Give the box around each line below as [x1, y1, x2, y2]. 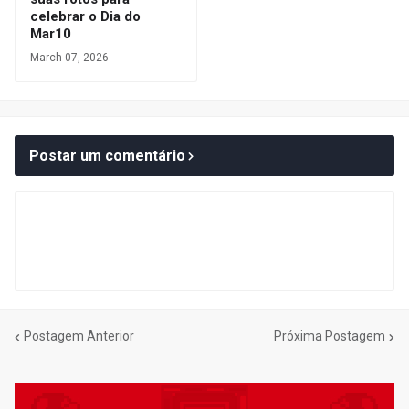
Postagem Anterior [24, 329, 134, 344]
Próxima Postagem [274, 329, 385, 344]
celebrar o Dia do [30, 7, 141, 25]
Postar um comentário [29, 146, 185, 164]
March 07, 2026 [30, 50, 109, 64]
